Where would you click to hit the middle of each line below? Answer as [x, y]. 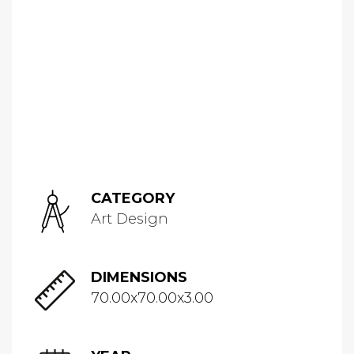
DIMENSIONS [139, 277]
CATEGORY [133, 198]
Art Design [130, 219]
